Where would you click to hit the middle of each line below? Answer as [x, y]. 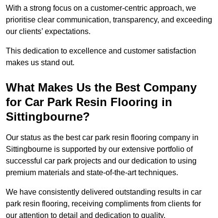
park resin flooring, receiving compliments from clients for [103, 204]
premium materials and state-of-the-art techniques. [92, 173]
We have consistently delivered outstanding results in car [104, 192]
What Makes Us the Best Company [101, 88]
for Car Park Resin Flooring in [89, 102]
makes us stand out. [40, 63]
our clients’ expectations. [49, 32]
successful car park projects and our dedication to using [101, 161]
